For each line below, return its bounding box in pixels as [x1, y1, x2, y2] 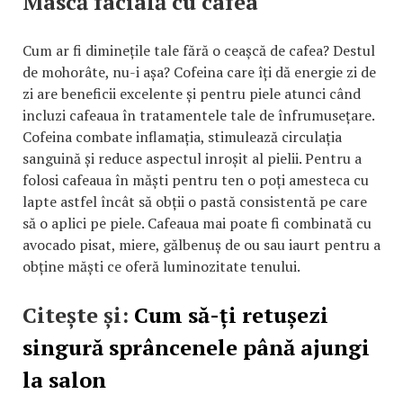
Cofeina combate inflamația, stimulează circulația [22, 126, 342, 147]
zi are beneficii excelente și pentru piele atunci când [22, 83, 361, 103]
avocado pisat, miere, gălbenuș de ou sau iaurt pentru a [22, 234, 381, 255]
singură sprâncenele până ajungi [22, 332, 370, 362]
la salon [22, 364, 112, 394]
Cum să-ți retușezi [134, 300, 328, 329]
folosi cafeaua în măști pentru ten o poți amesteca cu [22, 169, 369, 190]
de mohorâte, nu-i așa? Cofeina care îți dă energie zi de [22, 61, 376, 82]
